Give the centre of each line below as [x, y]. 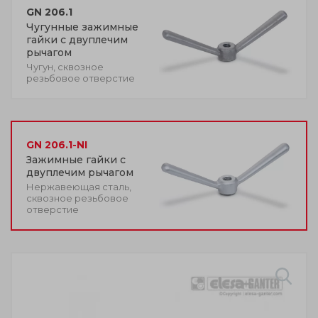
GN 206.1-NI [57, 144]
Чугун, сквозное [65, 66]
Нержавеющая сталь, [79, 186]
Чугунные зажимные [82, 27]
